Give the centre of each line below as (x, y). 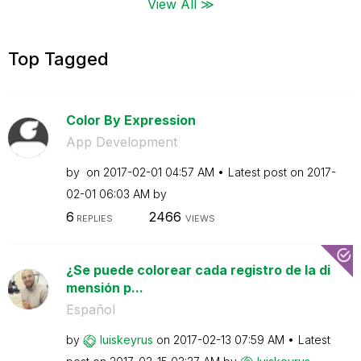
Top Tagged (58, 58)
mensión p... (104, 288)
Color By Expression (131, 120)
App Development (121, 141)
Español (90, 309)
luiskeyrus (126, 340)
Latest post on (267, 172)
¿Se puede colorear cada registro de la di (198, 270)
